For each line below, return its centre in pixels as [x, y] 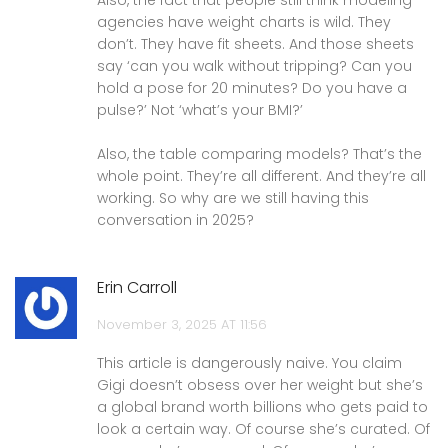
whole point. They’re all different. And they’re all [261, 175]
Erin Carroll [137, 287]
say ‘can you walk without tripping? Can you [254, 65]
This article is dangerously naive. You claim [249, 362]
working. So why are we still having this [233, 197]
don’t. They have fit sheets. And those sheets [255, 43]
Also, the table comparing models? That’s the [259, 153]
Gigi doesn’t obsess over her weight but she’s [260, 384]
